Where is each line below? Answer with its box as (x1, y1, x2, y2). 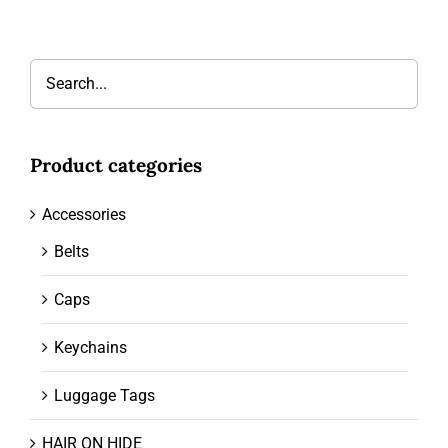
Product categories (29, 152, 202, 177)
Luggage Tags (53, 385, 155, 405)
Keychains (53, 337, 127, 357)
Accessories (41, 204, 126, 224)
